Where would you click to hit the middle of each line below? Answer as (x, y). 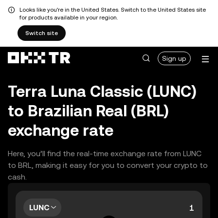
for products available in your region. (69, 18)
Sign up (174, 58)
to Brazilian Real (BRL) (88, 111)
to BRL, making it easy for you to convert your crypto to (108, 165)
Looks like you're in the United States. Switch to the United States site (113, 10)
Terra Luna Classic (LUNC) (102, 91)
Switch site (42, 33)
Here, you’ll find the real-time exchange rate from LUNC (105, 154)
